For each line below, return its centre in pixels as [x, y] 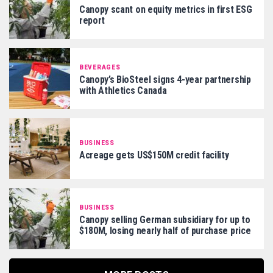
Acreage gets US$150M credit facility [154, 155]
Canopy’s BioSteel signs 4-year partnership [165, 79]
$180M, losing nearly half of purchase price [165, 230]
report [92, 20]
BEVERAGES [100, 67]
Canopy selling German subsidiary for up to [165, 219]
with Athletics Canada [123, 90]
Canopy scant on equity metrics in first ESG [166, 9]
